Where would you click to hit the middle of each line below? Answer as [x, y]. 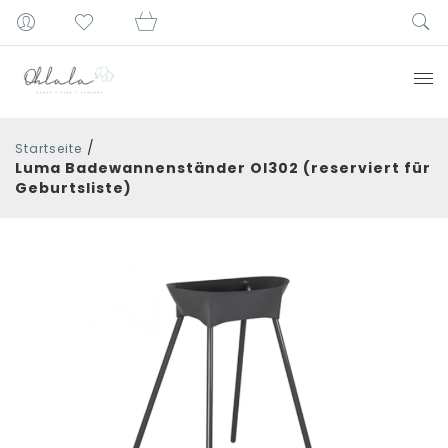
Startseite [48, 149]
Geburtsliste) [73, 188]
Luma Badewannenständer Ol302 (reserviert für [223, 168]
